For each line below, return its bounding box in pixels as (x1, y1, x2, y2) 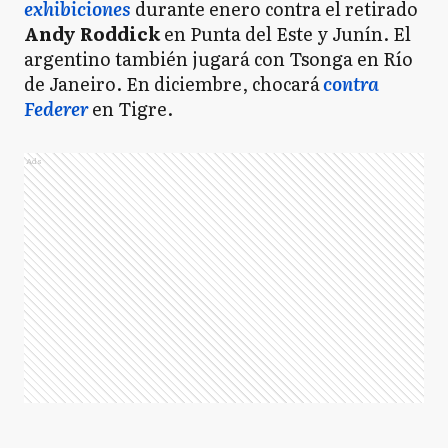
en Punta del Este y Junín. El (160, 20, 411, 47)
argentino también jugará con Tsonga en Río (24, 45, 413, 72)
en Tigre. (92, 95, 173, 122)
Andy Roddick (24, 20, 160, 47)
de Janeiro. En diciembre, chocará (24, 70, 320, 97)
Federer (24, 95, 89, 122)
